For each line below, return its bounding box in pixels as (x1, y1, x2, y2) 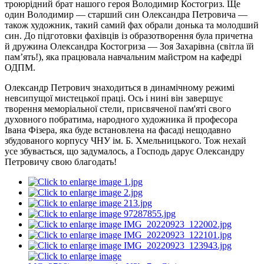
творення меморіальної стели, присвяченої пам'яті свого (5, 103, 231, 114)
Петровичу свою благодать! (5, 156, 117, 167)
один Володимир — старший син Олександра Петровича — (5, 9, 247, 19)
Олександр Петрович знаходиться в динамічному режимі (5, 82, 235, 93)
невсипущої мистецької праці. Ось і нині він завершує (5, 93, 223, 103)
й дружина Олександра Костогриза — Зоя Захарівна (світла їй (5, 41, 254, 51)
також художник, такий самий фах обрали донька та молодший (5, 19, 259, 30)
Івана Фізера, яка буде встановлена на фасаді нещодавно (5, 124, 231, 135)
